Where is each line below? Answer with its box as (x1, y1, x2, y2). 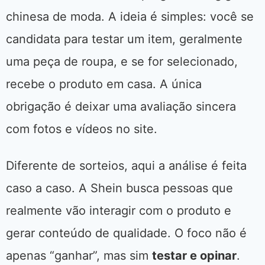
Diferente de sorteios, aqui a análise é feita (6, 159, 247, 173)
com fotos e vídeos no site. (6, 122, 157, 137)
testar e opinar (152, 248, 237, 263)
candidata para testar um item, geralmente (6, 32, 243, 47)
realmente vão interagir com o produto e (6, 203, 231, 218)
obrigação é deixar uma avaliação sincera (6, 99, 236, 114)
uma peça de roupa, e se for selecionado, (6, 54, 238, 69)
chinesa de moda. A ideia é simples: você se (6, 9, 254, 24)
